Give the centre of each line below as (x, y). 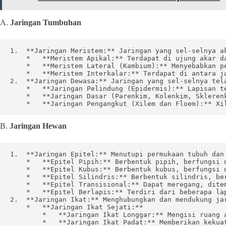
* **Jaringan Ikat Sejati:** (77, 207)
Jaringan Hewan (38, 126)
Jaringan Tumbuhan (46, 22)
